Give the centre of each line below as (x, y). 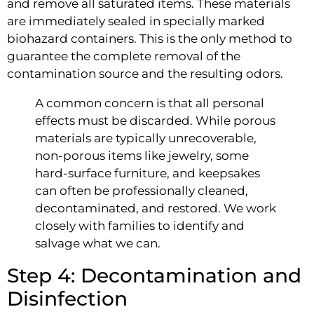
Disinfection (67, 299)
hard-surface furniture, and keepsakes (148, 173)
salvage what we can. (98, 244)
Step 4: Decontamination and (154, 276)
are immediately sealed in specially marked (136, 21)
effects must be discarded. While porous (155, 121)
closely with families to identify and (140, 226)
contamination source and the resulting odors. (145, 74)
